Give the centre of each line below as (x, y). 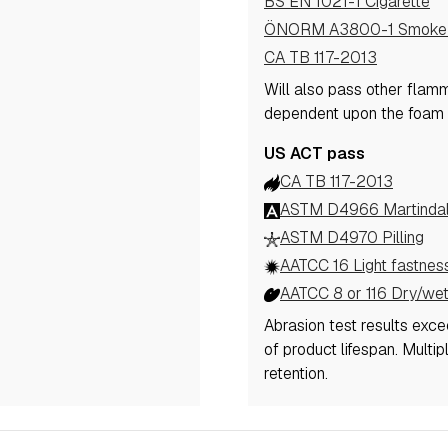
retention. (296, 374)
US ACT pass (314, 154)
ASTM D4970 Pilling (352, 238)
